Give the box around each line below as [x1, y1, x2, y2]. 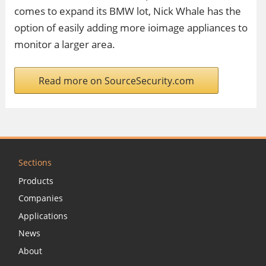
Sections [18, 156, 52, 168]
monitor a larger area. [14, 37, 115, 51]
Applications [18, 210, 68, 221]
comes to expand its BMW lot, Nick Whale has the [14, 4, 241, 18]
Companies [18, 192, 63, 204]
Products [18, 175, 53, 186]
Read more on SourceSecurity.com [39, 74, 194, 87]
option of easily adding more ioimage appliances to [14, 21, 248, 34]
